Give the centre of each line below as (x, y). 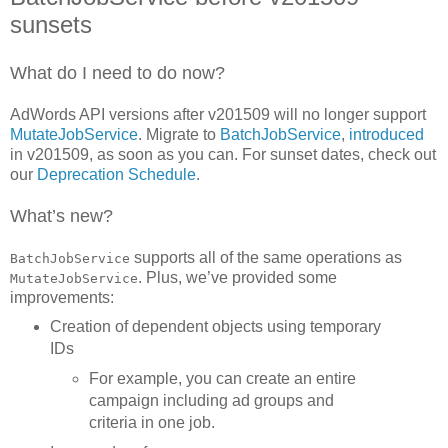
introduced (386, 135)
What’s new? (61, 216)
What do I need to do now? (117, 73)
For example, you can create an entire (223, 379)
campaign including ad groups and (212, 401)
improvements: (62, 298)
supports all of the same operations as (266, 258)
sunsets (51, 24)
